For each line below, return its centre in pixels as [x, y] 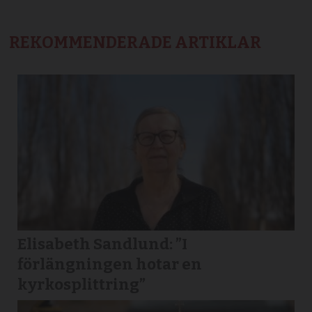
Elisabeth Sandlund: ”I [103, 244]
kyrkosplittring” [82, 284]
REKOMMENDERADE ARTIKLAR [135, 43]
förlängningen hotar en [110, 264]
